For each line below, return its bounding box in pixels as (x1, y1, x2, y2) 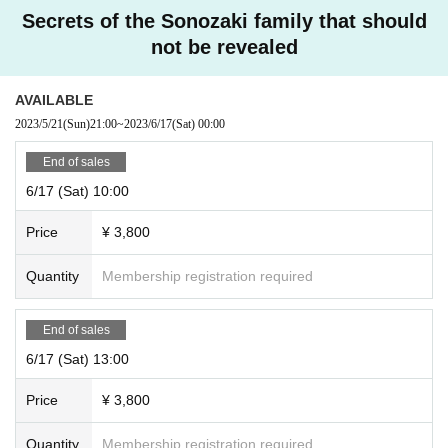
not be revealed (150, 35, 298, 58)
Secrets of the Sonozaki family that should (21, 9, 427, 32)
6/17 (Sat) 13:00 (26, 350, 129, 367)
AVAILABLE (15, 91, 93, 108)
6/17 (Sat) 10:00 (26, 182, 129, 199)
